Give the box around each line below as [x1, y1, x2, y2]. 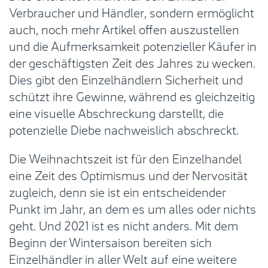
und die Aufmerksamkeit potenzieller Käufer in [9, 35, 257, 54]
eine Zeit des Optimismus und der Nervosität [9, 165, 248, 184]
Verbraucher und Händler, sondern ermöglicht [9, 2, 254, 21]
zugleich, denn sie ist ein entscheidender [9, 181, 226, 200]
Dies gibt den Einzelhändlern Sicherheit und [9, 69, 243, 88]
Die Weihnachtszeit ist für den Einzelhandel [9, 148, 242, 167]
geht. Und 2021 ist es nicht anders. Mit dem [9, 215, 238, 234]
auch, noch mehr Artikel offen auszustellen [9, 19, 239, 38]
